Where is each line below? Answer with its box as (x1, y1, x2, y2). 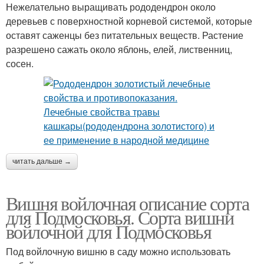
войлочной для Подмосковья (6, 219, 211, 245)
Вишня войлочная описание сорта (6, 190, 249, 216)
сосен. (6, 57, 34, 71)
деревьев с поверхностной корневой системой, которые (6, 14, 252, 28)
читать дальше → (12, 157, 71, 166)
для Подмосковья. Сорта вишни (6, 204, 234, 230)
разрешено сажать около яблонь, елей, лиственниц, (6, 42, 232, 57)
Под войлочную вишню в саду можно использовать (6, 245, 230, 259)
